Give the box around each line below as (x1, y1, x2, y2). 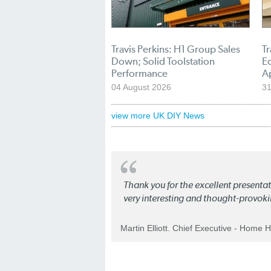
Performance (111, 67, 168, 79)
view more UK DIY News (111, 111, 204, 120)
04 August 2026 (111, 82, 171, 92)
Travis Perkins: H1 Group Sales (111, 43, 240, 55)
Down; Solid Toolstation (111, 55, 215, 67)
